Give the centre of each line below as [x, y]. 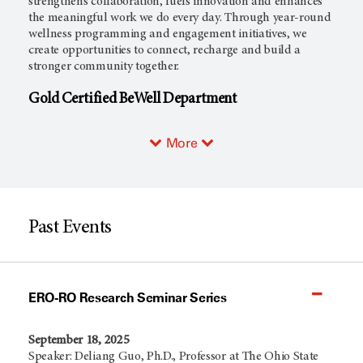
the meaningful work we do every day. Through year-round [180, 18]
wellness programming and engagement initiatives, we [168, 34]
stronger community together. [104, 67]
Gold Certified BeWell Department [132, 99]
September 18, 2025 [79, 341]
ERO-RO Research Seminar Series [128, 298]
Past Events [70, 229]
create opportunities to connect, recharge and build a [165, 51]
